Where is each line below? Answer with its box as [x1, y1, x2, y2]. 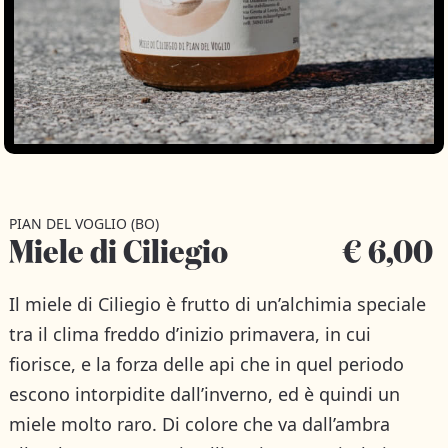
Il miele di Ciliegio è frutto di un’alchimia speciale [8, 291, 426, 316]
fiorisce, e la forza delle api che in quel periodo [8, 351, 404, 376]
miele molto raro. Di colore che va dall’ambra [8, 411, 390, 436]
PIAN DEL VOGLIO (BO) [8, 213, 159, 233]
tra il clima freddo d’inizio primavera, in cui [8, 321, 371, 346]
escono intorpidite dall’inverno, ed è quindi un [8, 381, 400, 406]
